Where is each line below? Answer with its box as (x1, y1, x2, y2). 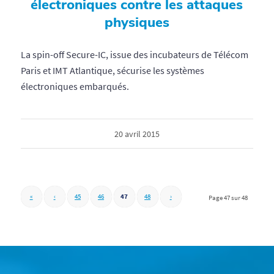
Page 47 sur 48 (209, 193, 248, 202)
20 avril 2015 (114, 128, 160, 140)
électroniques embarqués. (20, 80, 129, 93)
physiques (104, 13, 169, 32)
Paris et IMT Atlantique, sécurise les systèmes (20, 64, 204, 77)
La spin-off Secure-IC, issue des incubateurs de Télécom (20, 48, 248, 61)
